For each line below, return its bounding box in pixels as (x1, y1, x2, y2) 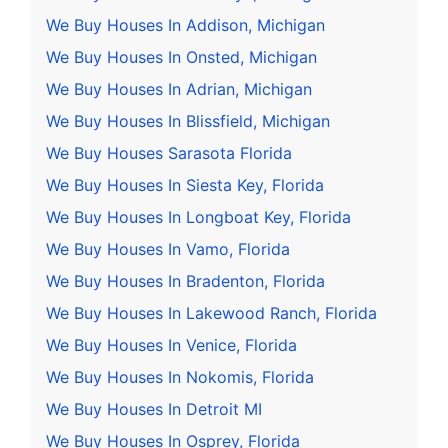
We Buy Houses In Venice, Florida (46, 335, 297, 356)
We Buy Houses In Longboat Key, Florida (46, 207, 351, 228)
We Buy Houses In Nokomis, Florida (46, 367, 314, 388)
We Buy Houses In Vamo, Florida (46, 239, 290, 260)
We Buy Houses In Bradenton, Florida (46, 271, 325, 292)
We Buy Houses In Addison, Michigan (46, 15, 325, 36)
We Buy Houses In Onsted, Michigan (46, 47, 317, 68)
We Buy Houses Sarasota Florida (46, 143, 292, 164)
